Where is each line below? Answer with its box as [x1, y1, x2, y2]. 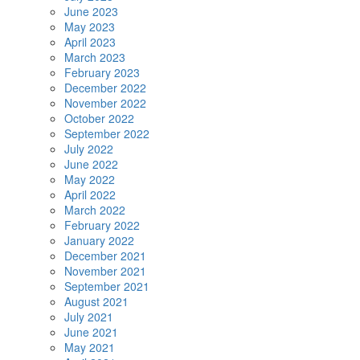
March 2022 [64, 202, 125, 218]
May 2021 [64, 339, 115, 355]
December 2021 [64, 247, 146, 264]
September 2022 [64, 125, 149, 141]
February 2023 [64, 64, 140, 80]
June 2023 [64, 3, 118, 19]
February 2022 [64, 217, 140, 233]
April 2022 [64, 186, 116, 202]
